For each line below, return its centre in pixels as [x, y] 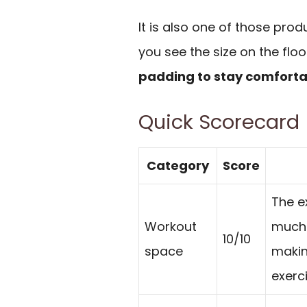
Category [178, 165]
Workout [171, 226]
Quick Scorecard [219, 122]
